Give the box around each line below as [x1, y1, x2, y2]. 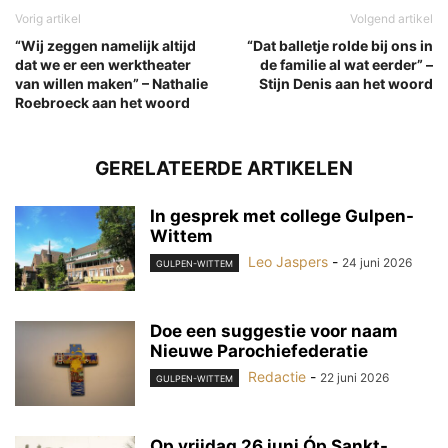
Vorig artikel [15, 10, 81, 26]
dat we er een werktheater [15, 55, 191, 73]
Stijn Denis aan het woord [259, 74, 433, 92]
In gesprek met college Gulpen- [150, 205, 414, 226]
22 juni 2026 [320, 369, 389, 385]
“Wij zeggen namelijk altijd [15, 36, 196, 54]
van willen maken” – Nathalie [15, 74, 208, 92]
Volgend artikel [350, 10, 433, 26]
